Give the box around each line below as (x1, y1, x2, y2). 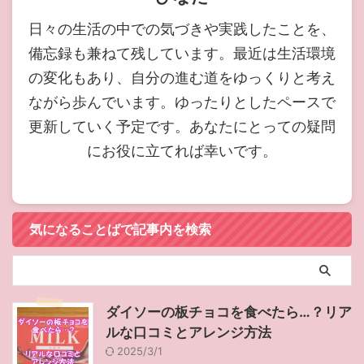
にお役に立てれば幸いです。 (87, 142, 277, 159)
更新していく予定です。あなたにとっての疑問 (28, 118, 336, 135)
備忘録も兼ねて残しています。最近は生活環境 (28, 45, 336, 62)
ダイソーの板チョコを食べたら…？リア (106, 304, 352, 320)
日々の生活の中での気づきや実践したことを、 (28, 20, 336, 37)
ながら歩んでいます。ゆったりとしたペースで (28, 93, 336, 110)
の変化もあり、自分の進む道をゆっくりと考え (28, 69, 336, 86)
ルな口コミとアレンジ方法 (106, 324, 271, 340)
